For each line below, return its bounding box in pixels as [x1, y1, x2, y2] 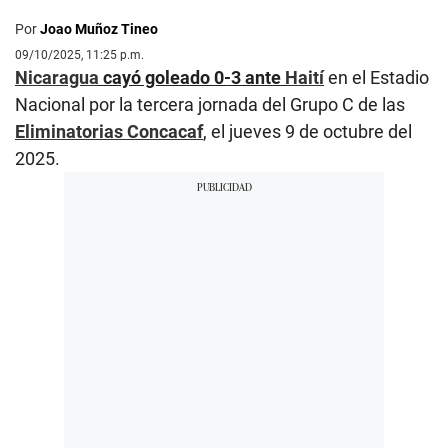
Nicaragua [15, 67, 99, 89]
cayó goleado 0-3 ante [99, 67, 285, 89]
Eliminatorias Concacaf [15, 121, 203, 143]
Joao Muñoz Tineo [40, 21, 158, 38]
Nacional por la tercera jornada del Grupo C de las [15, 94, 405, 116]
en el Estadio [324, 67, 429, 89]
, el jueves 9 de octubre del [203, 121, 412, 143]
